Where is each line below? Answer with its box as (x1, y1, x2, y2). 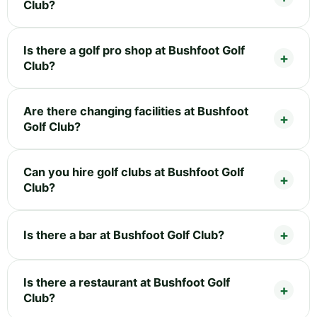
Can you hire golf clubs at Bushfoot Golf (23, 164, 244, 179)
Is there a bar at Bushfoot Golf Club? (23, 227, 224, 242)
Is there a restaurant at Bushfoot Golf (23, 275, 230, 289)
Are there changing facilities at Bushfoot (23, 103, 248, 118)
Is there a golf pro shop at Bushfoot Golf (23, 42, 245, 57)
